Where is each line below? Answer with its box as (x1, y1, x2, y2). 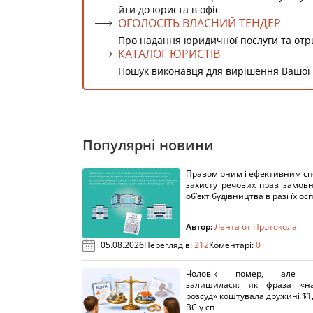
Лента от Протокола (214, 221, 297, 233)
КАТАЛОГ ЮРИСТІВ (118, 46, 220, 61)
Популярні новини (82, 136, 214, 154)
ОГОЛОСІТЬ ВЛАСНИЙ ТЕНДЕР (118, 15, 281, 31)
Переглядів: (144, 239, 194, 251)
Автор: (186, 221, 214, 233)
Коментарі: (209, 239, 256, 251)
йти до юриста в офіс (118, 3, 220, 16)
